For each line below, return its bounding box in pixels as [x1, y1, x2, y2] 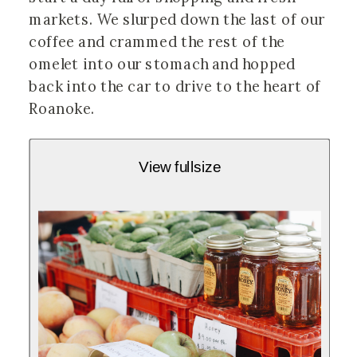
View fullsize [139, 158, 221, 175]
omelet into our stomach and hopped [29, 54, 296, 74]
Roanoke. [29, 99, 99, 119]
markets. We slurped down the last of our [29, 10, 325, 29]
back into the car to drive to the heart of [29, 76, 321, 96]
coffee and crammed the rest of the [29, 32, 285, 52]
